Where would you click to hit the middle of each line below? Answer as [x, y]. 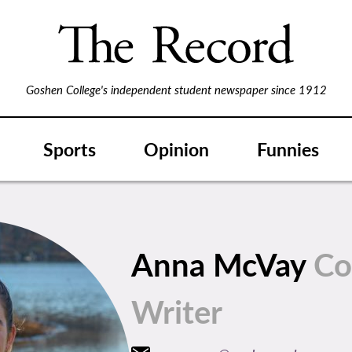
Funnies [288, 148]
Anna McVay [223, 264]
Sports [70, 148]
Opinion [176, 148]
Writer [177, 311]
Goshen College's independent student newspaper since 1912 [176, 89]
